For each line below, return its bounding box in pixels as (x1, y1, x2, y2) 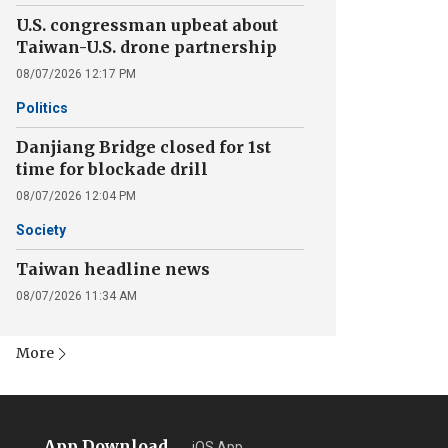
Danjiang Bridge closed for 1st (16, 137, 271, 157)
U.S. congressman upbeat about (16, 15, 278, 35)
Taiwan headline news (16, 259, 210, 279)
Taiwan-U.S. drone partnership (16, 37, 277, 57)
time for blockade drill (16, 159, 208, 179)
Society (16, 222, 66, 238)
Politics (16, 100, 68, 116)
